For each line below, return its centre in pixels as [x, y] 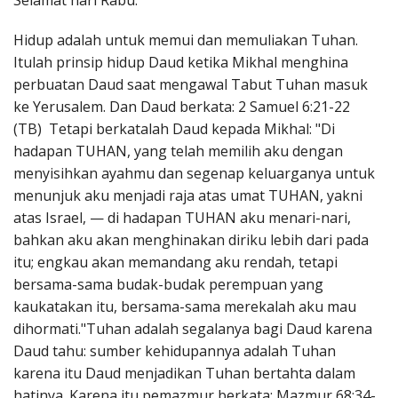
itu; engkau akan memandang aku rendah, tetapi [175, 263]
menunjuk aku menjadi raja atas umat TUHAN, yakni [188, 196]
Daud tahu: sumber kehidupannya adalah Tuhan [175, 351]
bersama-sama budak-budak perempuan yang [168, 285]
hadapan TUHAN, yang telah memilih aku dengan [178, 151]
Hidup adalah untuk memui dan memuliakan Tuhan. [186, 40]
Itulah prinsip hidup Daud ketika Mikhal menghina [181, 63]
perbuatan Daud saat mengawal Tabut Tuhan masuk [191, 85]
